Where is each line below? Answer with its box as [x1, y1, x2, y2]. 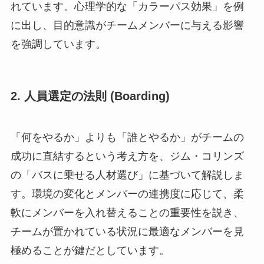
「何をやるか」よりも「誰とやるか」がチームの [10, 131, 244, 143]
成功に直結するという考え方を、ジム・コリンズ [10, 150, 244, 162]
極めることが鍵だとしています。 [10, 244, 170, 256]
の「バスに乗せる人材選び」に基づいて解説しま [10, 169, 244, 181]
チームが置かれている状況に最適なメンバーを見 [10, 225, 244, 237]
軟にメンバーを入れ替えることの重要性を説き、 [10, 206, 244, 219]
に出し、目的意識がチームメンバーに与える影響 [10, 19, 244, 32]
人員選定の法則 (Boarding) [24, 90, 170, 103]
